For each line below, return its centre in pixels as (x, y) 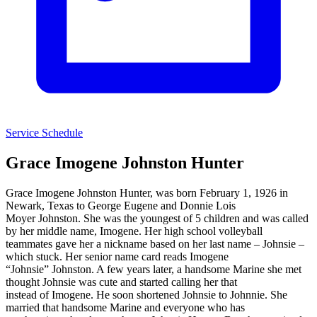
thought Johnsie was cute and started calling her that (121, 282)
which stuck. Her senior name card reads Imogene (117, 256)
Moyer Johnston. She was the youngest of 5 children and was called (157, 218)
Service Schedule (44, 132)
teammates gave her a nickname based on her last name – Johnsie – (155, 243)
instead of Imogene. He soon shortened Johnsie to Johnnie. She (146, 294)
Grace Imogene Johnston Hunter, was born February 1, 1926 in (147, 192)
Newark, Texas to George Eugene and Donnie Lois (121, 205)
